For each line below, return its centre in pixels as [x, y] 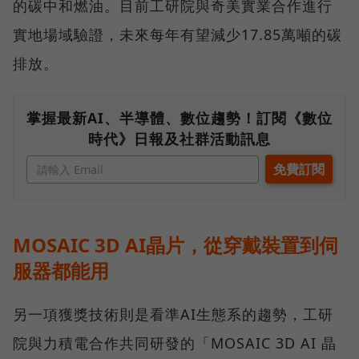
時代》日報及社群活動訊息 [179, 138]
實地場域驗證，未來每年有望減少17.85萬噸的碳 [177, 34]
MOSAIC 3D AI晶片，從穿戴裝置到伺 [175, 244]
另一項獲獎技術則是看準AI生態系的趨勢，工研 [173, 314]
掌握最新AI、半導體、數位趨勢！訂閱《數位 [179, 117]
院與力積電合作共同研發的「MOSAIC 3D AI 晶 [175, 343]
